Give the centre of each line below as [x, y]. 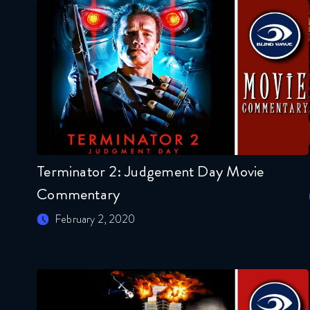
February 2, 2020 [95, 219]
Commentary [79, 194]
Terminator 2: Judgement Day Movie [151, 172]
